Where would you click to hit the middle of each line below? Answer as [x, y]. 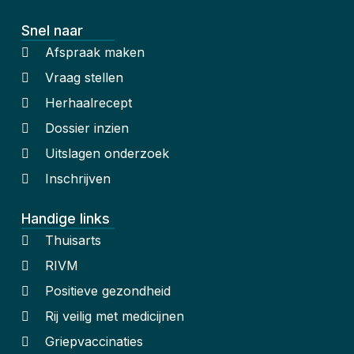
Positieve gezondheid [107, 290]
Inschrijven [77, 178]
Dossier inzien [87, 128]
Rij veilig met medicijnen [114, 316]
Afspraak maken [94, 52]
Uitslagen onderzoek [107, 153]
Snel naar [52, 30]
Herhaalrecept [88, 102]
